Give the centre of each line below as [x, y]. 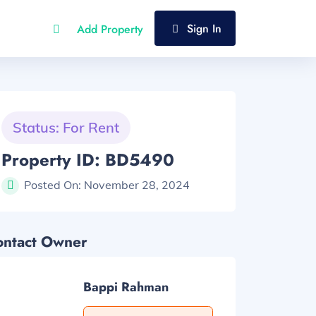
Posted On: [54, 185]
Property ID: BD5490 [88, 160]
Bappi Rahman [126, 287]
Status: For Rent [66, 127]
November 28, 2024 [137, 185]
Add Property [110, 29]
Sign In [204, 29]
